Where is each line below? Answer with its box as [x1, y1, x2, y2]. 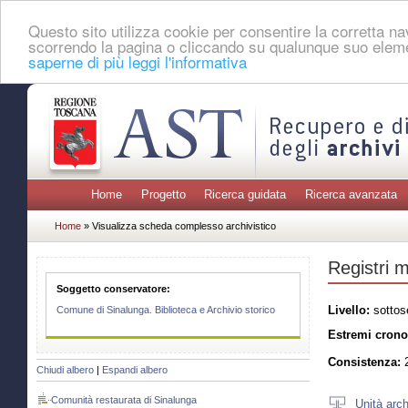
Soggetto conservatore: [56, 282, 171, 294]
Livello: [328, 302, 370, 317]
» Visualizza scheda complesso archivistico [84, 219, 276, 231]
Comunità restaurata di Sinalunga [51, 394, 197, 406]
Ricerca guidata [204, 188, 287, 202]
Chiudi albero [36, 364, 94, 376]
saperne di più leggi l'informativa [28, 49, 247, 73]
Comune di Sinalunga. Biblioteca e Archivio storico [56, 304, 276, 316]
